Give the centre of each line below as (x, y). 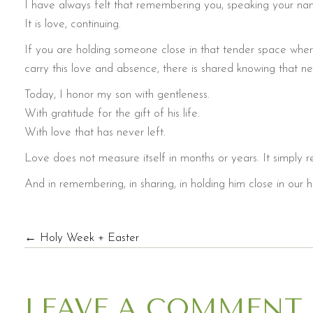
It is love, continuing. (73, 24)
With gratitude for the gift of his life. (112, 114)
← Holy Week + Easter (82, 238)
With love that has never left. (95, 133)
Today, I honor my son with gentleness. (117, 95)
